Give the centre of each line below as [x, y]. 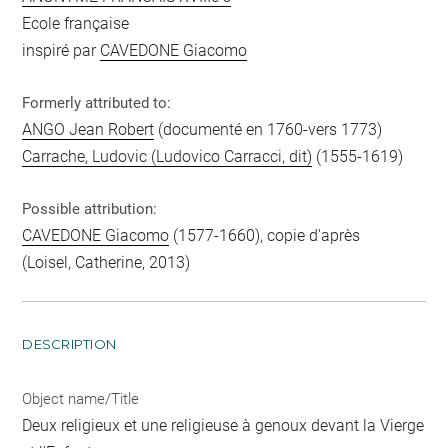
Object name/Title [81, 399]
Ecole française [76, 24]
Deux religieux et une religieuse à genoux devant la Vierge [223, 426]
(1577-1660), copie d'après [265, 236]
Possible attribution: [90, 209]
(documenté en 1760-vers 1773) [268, 130]
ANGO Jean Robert [88, 130]
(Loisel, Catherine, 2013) [106, 263]
